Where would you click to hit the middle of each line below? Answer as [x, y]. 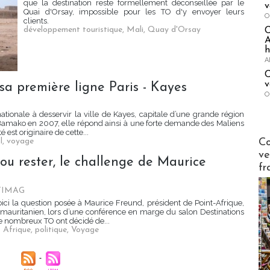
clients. [36, 21]
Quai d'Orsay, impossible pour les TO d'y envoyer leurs [134, 12]
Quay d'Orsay [174, 30]
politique [51, 230]
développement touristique [73, 30]
